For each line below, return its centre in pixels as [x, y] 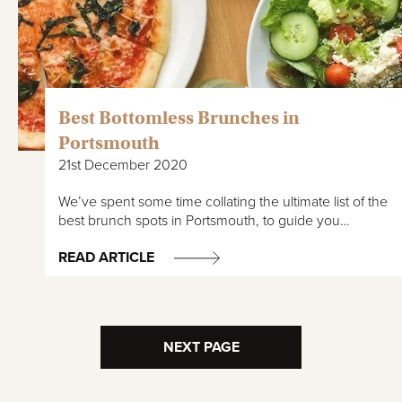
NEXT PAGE [201, 348]
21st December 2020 [123, 166]
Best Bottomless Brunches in [179, 118]
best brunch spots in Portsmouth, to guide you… [204, 221]
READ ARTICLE [106, 258]
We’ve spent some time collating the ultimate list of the [223, 202]
